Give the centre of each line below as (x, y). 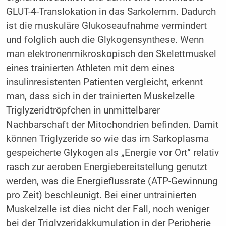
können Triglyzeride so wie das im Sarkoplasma (107, 138)
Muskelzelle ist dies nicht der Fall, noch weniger (107, 209)
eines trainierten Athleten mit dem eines (90, 68)
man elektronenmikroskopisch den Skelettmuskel (111, 54)
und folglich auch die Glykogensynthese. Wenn (105, 40)
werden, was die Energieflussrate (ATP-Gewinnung (112, 181)
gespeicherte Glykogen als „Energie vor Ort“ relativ (112, 153)
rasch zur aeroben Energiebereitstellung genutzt (106, 167)
